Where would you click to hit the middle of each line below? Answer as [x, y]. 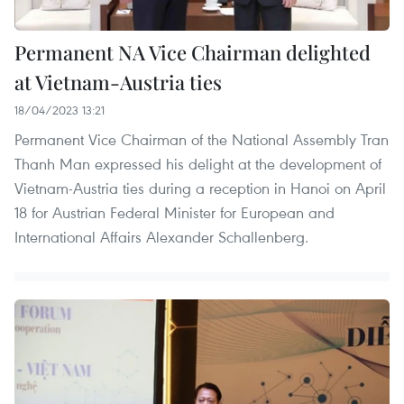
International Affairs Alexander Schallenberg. [161, 237]
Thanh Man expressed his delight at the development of [198, 164]
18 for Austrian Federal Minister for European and [174, 213]
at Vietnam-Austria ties [118, 83]
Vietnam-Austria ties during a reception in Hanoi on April [200, 188]
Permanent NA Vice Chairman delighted [193, 53]
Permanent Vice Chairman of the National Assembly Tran [202, 140]
